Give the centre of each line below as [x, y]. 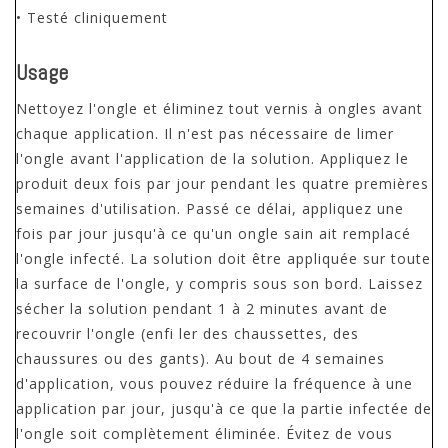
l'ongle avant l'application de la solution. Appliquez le [212, 159]
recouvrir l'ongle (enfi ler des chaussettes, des [187, 334]
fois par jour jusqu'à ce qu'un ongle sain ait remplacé [213, 234]
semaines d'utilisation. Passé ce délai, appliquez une [210, 209]
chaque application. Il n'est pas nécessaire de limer [205, 134]
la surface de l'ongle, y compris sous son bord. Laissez [219, 284]
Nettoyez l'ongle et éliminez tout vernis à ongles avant [219, 109]
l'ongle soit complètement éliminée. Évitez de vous [204, 434]
